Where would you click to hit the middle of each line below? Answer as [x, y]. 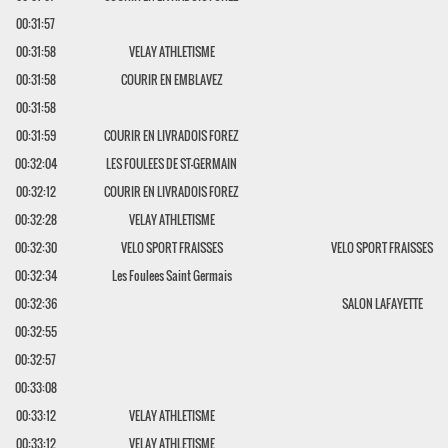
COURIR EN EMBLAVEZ [171, 79]
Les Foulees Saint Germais [171, 275]
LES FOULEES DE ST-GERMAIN [172, 163]
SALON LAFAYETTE [382, 303]
